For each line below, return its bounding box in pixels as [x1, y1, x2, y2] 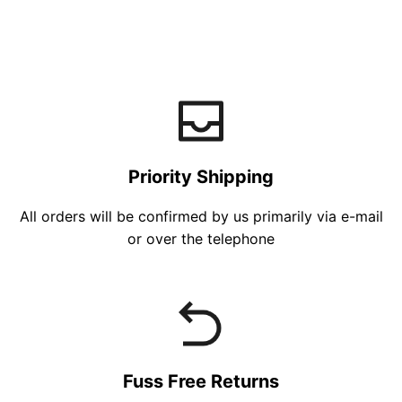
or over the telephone [127, 230, 275, 249]
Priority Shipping [128, 166, 274, 188]
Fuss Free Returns [123, 371, 279, 393]
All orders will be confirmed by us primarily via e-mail [19, 207, 383, 226]
